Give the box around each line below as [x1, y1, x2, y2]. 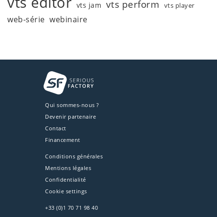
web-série [7, 14, 45, 25]
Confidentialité [45, 176, 86, 184]
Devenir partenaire [45, 113, 96, 121]
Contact [45, 124, 66, 132]
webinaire [49, 14, 88, 25]
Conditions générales [45, 153, 103, 160]
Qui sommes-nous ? [45, 101, 99, 109]
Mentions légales [45, 164, 92, 172]
